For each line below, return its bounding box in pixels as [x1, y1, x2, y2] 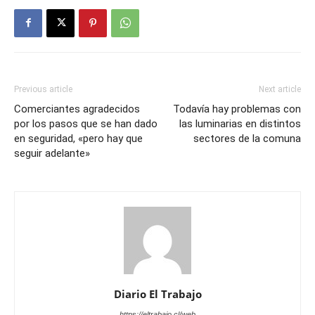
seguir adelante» [14, 146, 90, 160]
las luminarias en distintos [179, 117, 301, 130]
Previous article [14, 84, 72, 94]
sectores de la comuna [193, 131, 301, 145]
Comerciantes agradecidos [14, 102, 140, 115]
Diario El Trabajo [113, 286, 202, 301]
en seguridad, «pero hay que [14, 131, 143, 145]
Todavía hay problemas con [173, 102, 301, 115]
